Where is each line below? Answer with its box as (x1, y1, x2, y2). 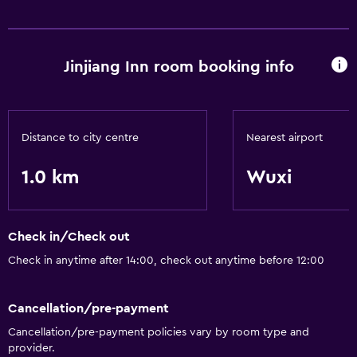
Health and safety (8, 5, 112, 18)
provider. (8, 342, 55, 354)
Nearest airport (246, 132, 323, 143)
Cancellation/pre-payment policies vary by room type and (8, 326, 309, 338)
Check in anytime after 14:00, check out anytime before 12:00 (8, 255, 324, 267)
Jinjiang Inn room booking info (63, 58, 294, 75)
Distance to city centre (22, 132, 139, 143)
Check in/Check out (8, 230, 130, 244)
